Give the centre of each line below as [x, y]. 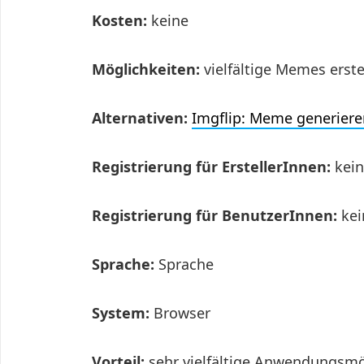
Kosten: [121, 21]
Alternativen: [142, 118]
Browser [182, 313]
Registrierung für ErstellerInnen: [213, 167]
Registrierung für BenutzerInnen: [217, 216]
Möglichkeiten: [146, 69]
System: [123, 313]
